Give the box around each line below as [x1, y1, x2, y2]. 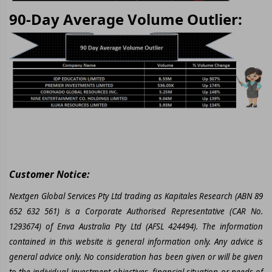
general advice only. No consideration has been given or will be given [9, 251, 263, 262]
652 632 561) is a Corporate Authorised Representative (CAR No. [9, 205, 263, 217]
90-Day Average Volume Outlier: [9, 9, 242, 30]
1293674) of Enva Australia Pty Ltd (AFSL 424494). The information [9, 220, 263, 232]
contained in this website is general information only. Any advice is [9, 236, 263, 247]
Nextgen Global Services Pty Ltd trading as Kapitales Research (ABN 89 [9, 190, 263, 202]
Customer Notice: [9, 167, 90, 181]
